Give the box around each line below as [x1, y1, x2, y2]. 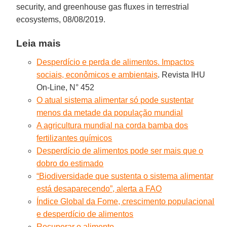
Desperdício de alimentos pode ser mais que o [36, 146, 204, 155]
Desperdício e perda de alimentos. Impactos [36, 57, 195, 66]
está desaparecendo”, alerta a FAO [36, 184, 162, 193]
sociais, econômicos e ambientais [36, 70, 158, 79]
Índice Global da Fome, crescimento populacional [36, 197, 215, 206]
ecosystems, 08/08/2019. [16, 15, 108, 24]
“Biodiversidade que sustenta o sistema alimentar [36, 171, 214, 180]
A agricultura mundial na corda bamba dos [36, 121, 188, 130]
